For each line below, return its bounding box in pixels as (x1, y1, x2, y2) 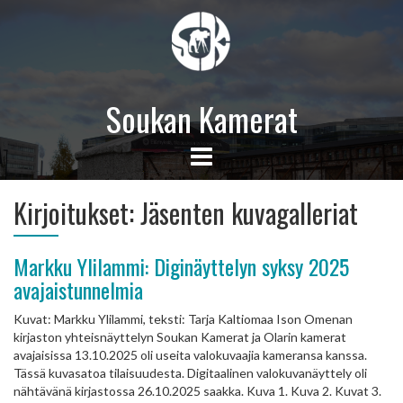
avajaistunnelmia (13, 273, 143, 306)
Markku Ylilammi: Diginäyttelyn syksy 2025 (13, 250, 349, 282)
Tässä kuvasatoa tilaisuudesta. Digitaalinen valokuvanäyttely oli (13, 365, 367, 381)
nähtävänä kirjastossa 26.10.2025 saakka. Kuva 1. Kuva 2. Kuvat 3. (13, 383, 381, 399)
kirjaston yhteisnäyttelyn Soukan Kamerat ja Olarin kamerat (13, 329, 346, 345)
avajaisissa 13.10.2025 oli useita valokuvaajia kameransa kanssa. (13, 347, 367, 363)
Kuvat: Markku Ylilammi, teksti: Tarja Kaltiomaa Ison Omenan (13, 311, 353, 327)
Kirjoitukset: (13, 193, 140, 233)
